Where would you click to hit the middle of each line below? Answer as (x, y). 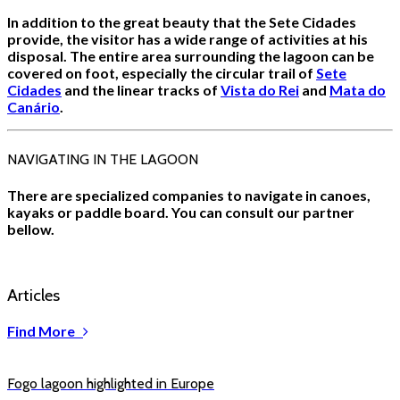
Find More (45, 331)
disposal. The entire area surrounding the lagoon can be (191, 56)
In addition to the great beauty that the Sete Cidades (182, 22)
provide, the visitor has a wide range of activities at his (187, 39)
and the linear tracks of (141, 90)
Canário (33, 107)
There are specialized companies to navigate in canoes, (189, 195)
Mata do (358, 90)
